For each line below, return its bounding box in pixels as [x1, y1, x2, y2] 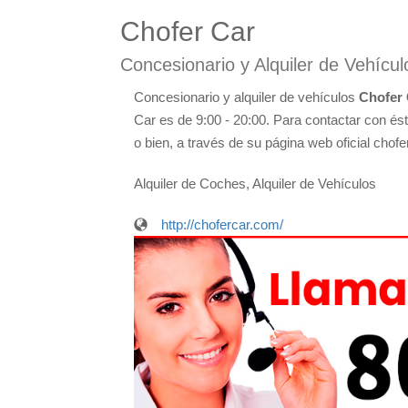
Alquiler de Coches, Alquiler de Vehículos [134, 176, 376, 191]
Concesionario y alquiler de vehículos [134, 89, 359, 105]
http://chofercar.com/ [161, 217, 283, 232]
